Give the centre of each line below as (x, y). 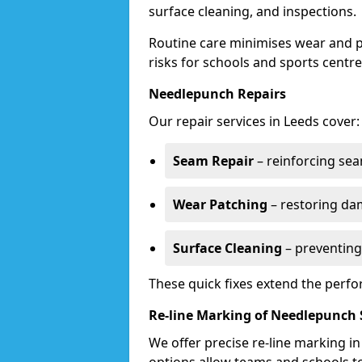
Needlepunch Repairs (217, 94)
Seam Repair (213, 161)
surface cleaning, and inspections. (253, 11)
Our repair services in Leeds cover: (254, 121)
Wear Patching (220, 204)
